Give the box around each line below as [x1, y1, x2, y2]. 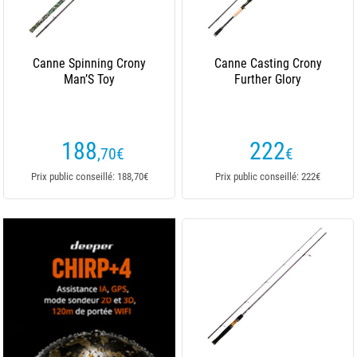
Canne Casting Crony [214, 56, 322, 71]
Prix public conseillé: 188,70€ [30, 171, 148, 182]
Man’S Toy [64, 72, 115, 87]
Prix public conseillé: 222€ [215, 171, 320, 182]
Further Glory [234, 72, 301, 87]
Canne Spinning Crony [33, 56, 146, 71]
